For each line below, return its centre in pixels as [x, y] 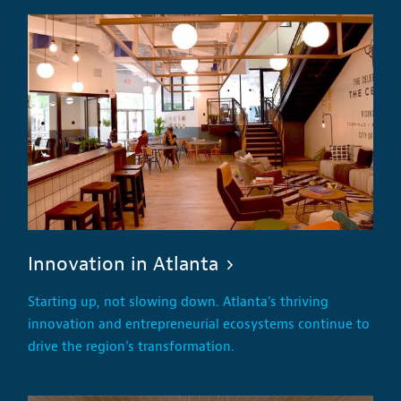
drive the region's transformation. [132, 346]
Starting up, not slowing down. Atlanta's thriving [179, 302]
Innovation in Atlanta [124, 264]
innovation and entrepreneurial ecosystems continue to [199, 324]
